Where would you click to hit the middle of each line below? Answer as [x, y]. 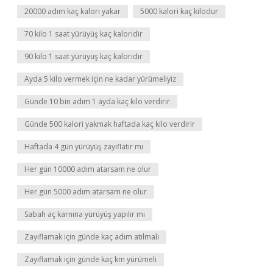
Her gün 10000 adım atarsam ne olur [88, 169]
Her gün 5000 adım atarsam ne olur [86, 192]
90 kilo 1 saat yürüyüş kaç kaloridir [83, 56]
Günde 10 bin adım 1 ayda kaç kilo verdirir [97, 101]
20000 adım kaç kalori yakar [73, 11]
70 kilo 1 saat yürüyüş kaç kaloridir [83, 34]
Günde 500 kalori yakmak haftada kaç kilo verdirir [110, 124]
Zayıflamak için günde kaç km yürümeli [90, 259]
